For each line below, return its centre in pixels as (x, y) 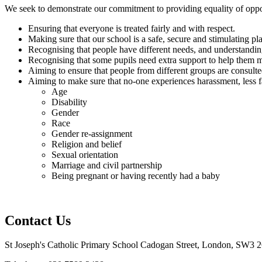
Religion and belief (87, 144)
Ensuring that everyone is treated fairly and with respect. (132, 28)
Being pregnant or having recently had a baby (136, 175)
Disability (69, 102)
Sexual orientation (85, 154)
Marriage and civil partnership (107, 165)
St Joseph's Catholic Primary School (71, 245)
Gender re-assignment (92, 133)
